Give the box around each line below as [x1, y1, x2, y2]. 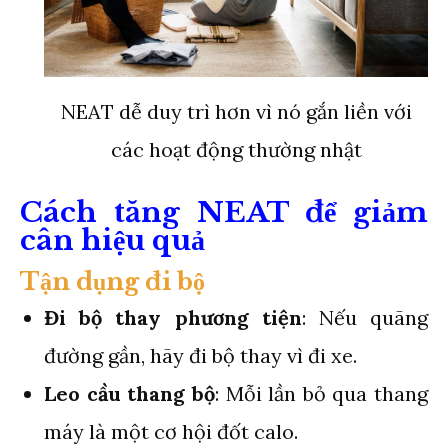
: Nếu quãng [301, 304, 429, 330]
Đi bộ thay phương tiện [44, 304, 302, 330]
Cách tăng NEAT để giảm [20, 194, 428, 230]
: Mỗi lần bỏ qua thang [214, 380, 428, 406]
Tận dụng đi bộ [20, 266, 205, 296]
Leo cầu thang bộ [44, 380, 215, 406]
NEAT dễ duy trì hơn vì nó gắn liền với [60, 98, 412, 124]
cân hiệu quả [20, 222, 205, 258]
